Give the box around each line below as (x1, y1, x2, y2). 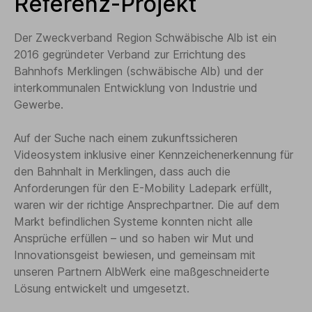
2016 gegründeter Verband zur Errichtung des (14, 47, 246, 61)
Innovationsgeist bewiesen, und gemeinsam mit (14, 247, 256, 262)
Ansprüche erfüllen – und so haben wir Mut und (14, 231, 254, 245)
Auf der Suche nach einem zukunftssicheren (14, 130, 237, 145)
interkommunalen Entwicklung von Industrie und (14, 80, 258, 95)
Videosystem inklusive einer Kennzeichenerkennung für (14, 147, 293, 162)
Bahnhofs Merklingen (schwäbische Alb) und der (14, 63, 263, 78)
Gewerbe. (14, 97, 63, 111)
